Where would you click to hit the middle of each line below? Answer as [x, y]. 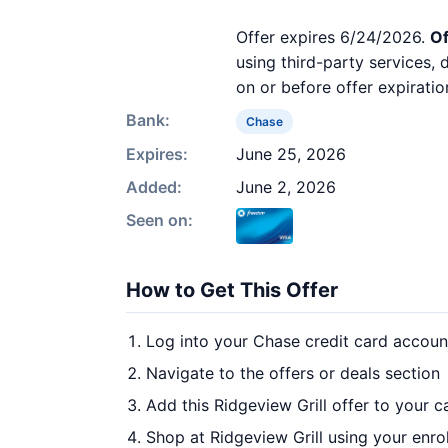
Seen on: [159, 220]
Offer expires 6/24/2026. [333, 37]
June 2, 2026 [286, 187]
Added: [154, 187]
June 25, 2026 [291, 154]
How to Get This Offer [232, 290]
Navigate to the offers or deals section [293, 373]
